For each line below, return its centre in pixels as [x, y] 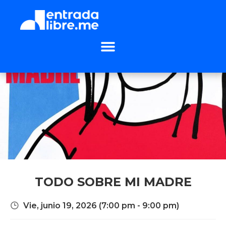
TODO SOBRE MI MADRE [113, 182]
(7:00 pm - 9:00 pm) [138, 206]
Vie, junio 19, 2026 [60, 206]
